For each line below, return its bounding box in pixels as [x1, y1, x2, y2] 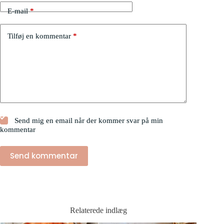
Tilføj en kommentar [7, 32, 71, 40]
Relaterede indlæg [70, 205, 127, 214]
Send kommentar [10, 150, 78, 161]
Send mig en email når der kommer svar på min [12, 116, 163, 124]
